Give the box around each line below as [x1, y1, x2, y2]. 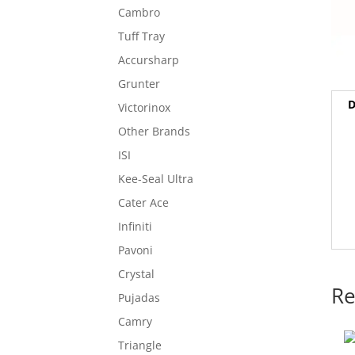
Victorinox [118, 99, 171, 115]
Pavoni [118, 242, 154, 258]
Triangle [118, 337, 162, 353]
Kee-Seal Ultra [118, 170, 194, 186]
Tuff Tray [118, 28, 166, 44]
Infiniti [118, 218, 153, 234]
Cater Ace [118, 194, 170, 210]
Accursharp [118, 52, 180, 67]
